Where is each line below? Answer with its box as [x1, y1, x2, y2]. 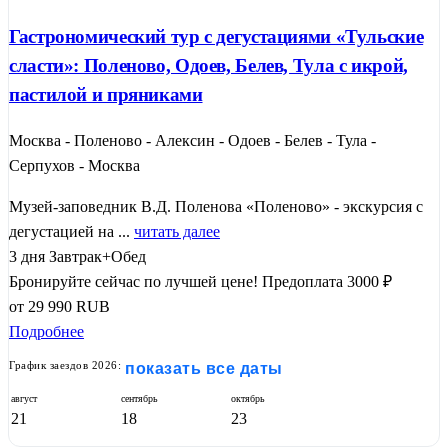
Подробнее [9, 323, 84, 341]
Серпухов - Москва [9, 157, 140, 175]
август [11, 393, 37, 405]
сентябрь [121, 393, 158, 405]
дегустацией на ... [9, 223, 134, 241]
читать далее [134, 223, 220, 241]
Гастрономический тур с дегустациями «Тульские [9, 26, 424, 48]
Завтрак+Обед [49, 248, 146, 266]
